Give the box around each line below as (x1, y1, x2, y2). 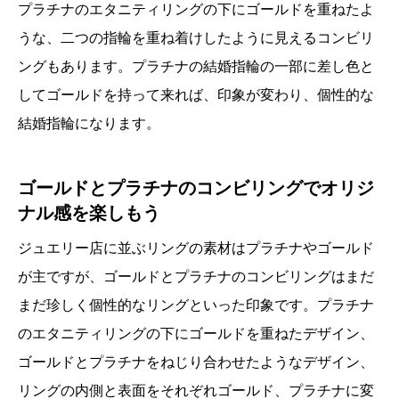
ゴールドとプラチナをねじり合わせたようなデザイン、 (18, 354, 374, 370)
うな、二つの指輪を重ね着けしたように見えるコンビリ (18, 29, 374, 45)
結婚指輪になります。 (18, 115, 160, 131)
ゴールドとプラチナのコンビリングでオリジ (18, 177, 374, 198)
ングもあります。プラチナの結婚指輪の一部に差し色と (18, 58, 374, 74)
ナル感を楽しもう (18, 202, 160, 223)
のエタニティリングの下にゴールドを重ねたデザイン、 (18, 325, 374, 341)
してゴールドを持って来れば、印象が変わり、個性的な (18, 86, 374, 102)
